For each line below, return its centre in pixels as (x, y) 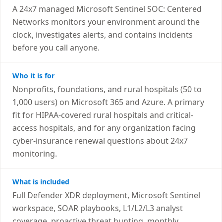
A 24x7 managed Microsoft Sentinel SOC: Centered (107, 9)
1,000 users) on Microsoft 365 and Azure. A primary (108, 102)
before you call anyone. (56, 48)
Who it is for (33, 76)
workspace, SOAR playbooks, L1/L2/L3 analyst (98, 208)
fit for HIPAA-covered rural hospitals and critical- (103, 115)
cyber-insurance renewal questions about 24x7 (100, 141)
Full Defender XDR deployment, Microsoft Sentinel (106, 195)
